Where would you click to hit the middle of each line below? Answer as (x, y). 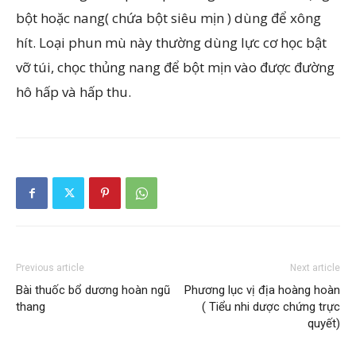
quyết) (324, 323)
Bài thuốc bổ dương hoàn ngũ (93, 290)
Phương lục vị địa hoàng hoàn (262, 290)
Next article (315, 268)
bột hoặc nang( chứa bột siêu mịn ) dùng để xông (168, 18)
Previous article (50, 268)
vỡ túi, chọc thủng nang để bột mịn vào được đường (175, 67)
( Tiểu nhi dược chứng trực (271, 307)
